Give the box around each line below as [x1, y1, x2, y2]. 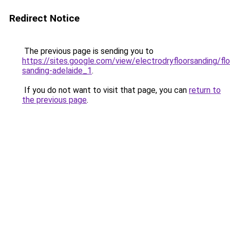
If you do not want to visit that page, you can [22, 85, 189, 95]
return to [189, 85, 221, 95]
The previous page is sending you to [22, 46, 154, 56]
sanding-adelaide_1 [22, 66, 92, 75]
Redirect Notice [9, 12, 80, 24]
